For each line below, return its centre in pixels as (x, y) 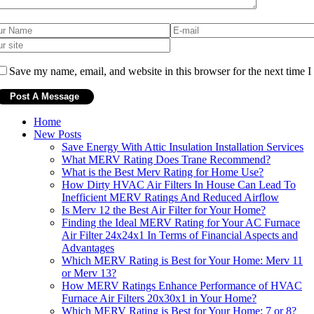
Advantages (88, 247)
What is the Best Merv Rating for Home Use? (163, 172)
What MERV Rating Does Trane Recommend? (166, 159)
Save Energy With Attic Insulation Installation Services (183, 146)
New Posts (57, 134)
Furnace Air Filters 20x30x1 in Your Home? (159, 298)
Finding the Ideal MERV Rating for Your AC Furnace (181, 222)
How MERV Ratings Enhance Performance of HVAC (182, 285)
